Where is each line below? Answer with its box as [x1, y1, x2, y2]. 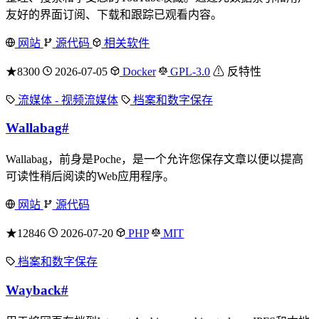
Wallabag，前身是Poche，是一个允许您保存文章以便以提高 [6, 153, 303, 166]
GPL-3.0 [167, 65, 211, 78]
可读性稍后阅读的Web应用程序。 [6, 170, 174, 183]
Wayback [6, 282, 61, 298]
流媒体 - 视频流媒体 [14, 93, 118, 106]
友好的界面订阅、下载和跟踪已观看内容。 [6, 8, 222, 21]
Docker [119, 65, 156, 78]
